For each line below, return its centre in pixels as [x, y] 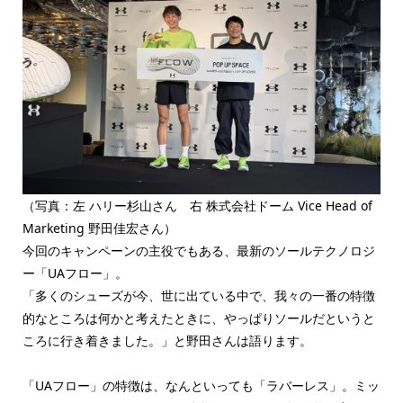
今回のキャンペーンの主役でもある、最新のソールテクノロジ [198, 250]
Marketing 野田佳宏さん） [99, 228]
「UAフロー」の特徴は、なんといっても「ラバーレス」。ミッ [201, 385]
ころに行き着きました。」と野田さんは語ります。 [167, 340]
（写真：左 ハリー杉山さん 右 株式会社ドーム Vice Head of [197, 205]
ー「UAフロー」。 [75, 273]
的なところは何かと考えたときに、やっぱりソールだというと [198, 318]
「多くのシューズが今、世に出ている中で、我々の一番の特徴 [198, 295]
